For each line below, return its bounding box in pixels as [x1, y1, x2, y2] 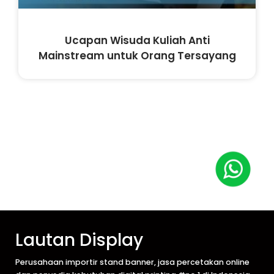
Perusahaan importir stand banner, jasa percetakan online [15, 256, 250, 267]
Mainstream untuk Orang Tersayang [38, 48, 236, 64]
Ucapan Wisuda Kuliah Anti [64, 33, 210, 48]
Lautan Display [15, 228, 143, 252]
